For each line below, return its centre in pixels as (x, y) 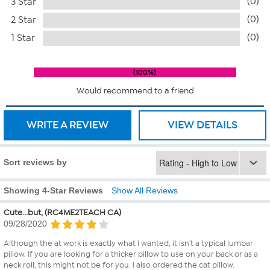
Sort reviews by (35, 162)
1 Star (24, 38)
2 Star (23, 20)
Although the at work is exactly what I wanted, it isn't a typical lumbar (128, 243)
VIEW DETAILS (202, 124)
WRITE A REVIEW (67, 124)
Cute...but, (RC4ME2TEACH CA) (62, 212)
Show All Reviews (145, 190)
